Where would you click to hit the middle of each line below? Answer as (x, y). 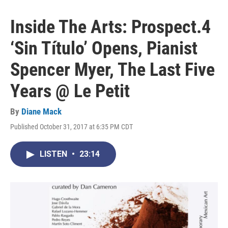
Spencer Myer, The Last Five (112, 70)
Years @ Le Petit (70, 91)
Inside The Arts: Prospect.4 (110, 27)
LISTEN (54, 154)
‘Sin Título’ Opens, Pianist (104, 49)
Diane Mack (41, 112)
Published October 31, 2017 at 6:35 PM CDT (72, 127)
